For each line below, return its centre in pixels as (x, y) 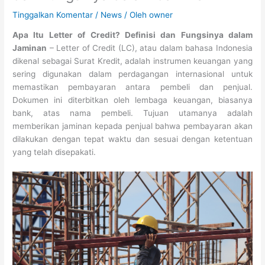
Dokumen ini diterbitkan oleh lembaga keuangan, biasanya (132, 100)
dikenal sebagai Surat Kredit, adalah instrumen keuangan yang (132, 61)
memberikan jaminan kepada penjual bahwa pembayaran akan (132, 126)
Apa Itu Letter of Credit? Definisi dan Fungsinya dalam (132, 35)
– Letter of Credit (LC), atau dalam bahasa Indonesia (150, 48)
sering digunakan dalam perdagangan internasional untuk (132, 74)
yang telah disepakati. (54, 152)
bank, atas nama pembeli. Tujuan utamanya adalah (132, 113)
